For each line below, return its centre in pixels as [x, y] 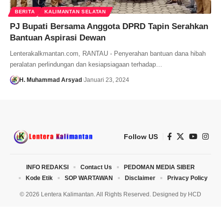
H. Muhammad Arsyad [50, 80]
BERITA [25, 11]
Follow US [141, 136]
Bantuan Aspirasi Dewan [58, 37]
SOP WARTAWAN [89, 178]
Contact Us [96, 167]
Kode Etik [39, 178]
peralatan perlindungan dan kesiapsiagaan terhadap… [86, 64]
